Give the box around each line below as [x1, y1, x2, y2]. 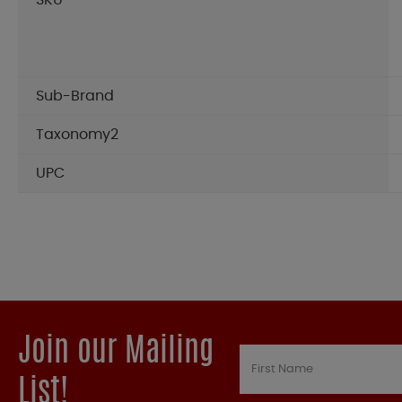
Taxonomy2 [36, 127, 118, 143]
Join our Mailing [18, 336, 214, 370]
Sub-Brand [36, 89, 114, 104]
